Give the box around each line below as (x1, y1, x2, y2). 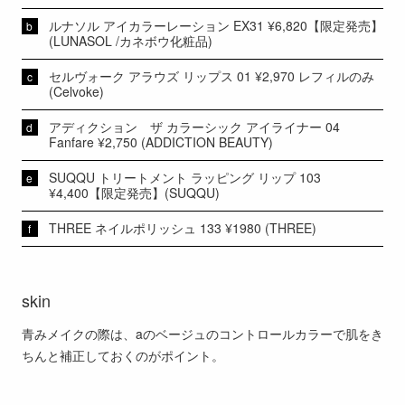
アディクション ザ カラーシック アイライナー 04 (48, 118, 340, 137)
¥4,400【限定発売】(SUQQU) (48, 184, 220, 202)
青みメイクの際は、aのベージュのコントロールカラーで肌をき (22, 324, 383, 343)
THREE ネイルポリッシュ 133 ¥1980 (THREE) (48, 219, 316, 238)
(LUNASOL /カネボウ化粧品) (48, 32, 212, 51)
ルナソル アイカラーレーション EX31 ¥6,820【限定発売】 (48, 16, 383, 35)
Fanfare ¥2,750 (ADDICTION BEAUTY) (48, 133, 273, 152)
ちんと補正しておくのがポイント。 (22, 345, 224, 364)
